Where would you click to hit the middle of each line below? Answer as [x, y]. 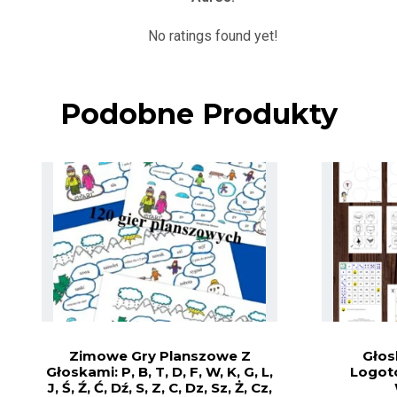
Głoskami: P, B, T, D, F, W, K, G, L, [160, 371]
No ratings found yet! [213, 35]
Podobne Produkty [198, 113]
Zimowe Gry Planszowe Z [160, 355]
